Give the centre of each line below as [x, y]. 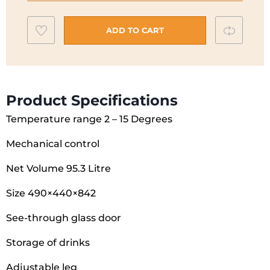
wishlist [59, 63]
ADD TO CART [135, 30]
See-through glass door [64, 218]
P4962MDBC [111, 15]
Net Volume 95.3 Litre [58, 168]
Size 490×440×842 [51, 193]
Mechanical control [53, 143]
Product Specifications [92, 100]
